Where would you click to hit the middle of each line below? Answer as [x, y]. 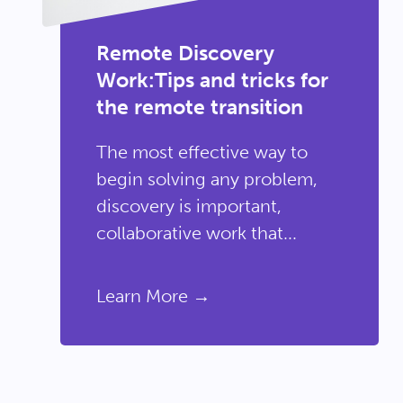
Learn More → [153, 296]
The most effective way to [201, 152]
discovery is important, [188, 206]
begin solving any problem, [206, 179]
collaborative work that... [196, 233]
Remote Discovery [185, 53]
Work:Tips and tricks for [212, 80]
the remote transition [199, 107]
